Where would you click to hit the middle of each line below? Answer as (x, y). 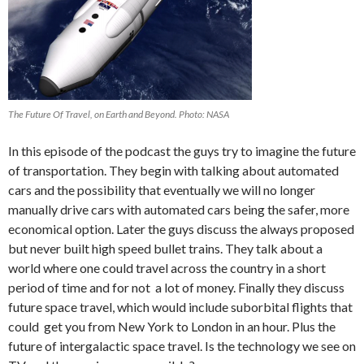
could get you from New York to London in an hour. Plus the (172, 327)
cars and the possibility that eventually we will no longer (162, 190)
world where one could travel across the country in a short (167, 268)
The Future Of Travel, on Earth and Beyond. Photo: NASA (119, 115)
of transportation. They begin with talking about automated (173, 171)
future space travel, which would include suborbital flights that (180, 307)
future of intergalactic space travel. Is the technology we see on (182, 346)
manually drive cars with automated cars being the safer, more (179, 210)
